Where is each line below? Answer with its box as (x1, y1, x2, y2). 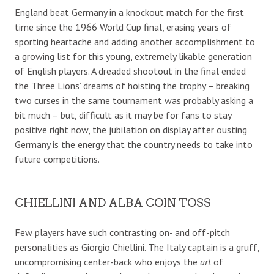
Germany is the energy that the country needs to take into (15, 138, 253, 150)
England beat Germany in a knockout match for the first (15, 6, 244, 18)
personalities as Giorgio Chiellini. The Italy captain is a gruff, (15, 240, 259, 253)
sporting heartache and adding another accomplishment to (15, 35, 255, 48)
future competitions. (15, 152, 100, 165)
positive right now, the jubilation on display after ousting (15, 123, 247, 136)
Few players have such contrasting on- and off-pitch (15, 226, 230, 239)
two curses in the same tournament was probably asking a (15, 94, 253, 106)
